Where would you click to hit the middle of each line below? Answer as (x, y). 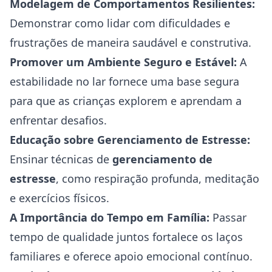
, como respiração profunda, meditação (158, 178)
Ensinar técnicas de (61, 159)
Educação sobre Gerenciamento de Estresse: (130, 140)
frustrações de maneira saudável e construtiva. (131, 42)
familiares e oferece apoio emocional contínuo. (131, 256)
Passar (228, 217)
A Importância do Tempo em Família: (110, 217)
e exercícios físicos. (59, 198)
